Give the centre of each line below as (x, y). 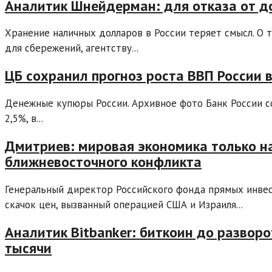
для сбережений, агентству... (72, 48)
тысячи (28, 248)
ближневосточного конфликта (103, 162)
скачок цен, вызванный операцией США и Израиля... (124, 205)
